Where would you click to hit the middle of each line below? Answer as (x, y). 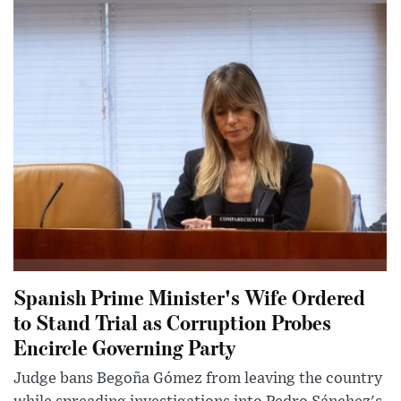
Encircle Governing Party (124, 347)
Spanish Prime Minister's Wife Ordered (189, 297)
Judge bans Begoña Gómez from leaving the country (198, 379)
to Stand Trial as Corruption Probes (172, 322)
